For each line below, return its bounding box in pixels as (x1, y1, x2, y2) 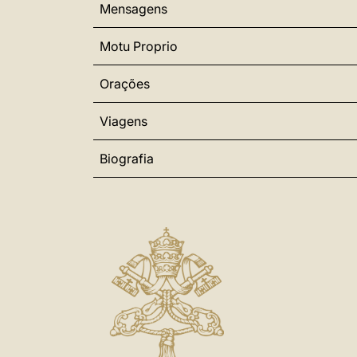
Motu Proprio (100, 38, 178, 54)
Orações (100, 76, 150, 92)
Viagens (100, 113, 147, 129)
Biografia (100, 151, 154, 167)
